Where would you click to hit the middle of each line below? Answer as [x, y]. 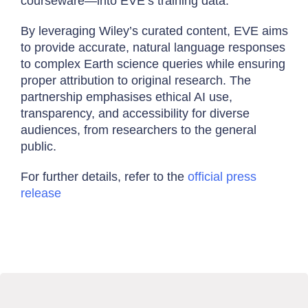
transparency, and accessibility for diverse [135, 113]
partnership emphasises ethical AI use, [126, 97]
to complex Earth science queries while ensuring [153, 64]
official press [222, 177]
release [41, 193]
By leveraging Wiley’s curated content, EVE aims [154, 31]
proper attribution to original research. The [136, 80]
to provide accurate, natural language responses [153, 47]
